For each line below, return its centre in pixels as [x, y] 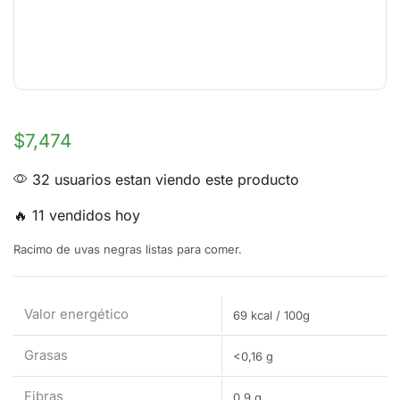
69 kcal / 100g [271, 316]
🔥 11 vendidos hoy [77, 216]
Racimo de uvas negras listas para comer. [128, 250]
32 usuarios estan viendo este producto [163, 180]
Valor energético [76, 315]
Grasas [46, 356]
